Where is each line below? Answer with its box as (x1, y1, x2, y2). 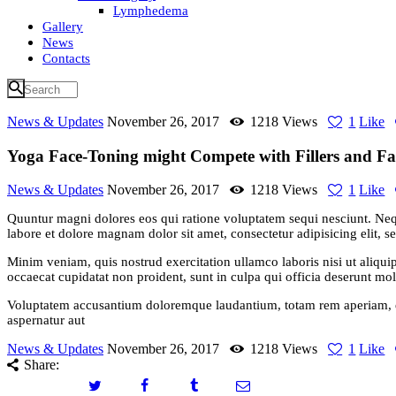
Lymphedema (113, 4, 188, 18)
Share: (24, 357, 60, 373)
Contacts (42, 51, 90, 65)
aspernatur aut (7, 313, 85, 328)
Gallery (42, 19, 83, 34)
